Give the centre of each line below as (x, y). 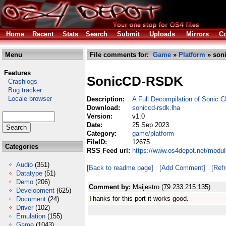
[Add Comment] (182, 168)
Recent (43, 34)
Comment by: (111, 187)
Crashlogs (20, 81)
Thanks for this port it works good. (139, 199)
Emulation (31, 216)
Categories (21, 147)
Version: (101, 116)
